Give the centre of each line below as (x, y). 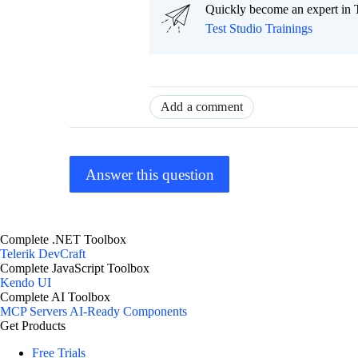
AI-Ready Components (128, 312)
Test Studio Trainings (259, 29)
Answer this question (149, 174)
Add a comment (202, 107)
